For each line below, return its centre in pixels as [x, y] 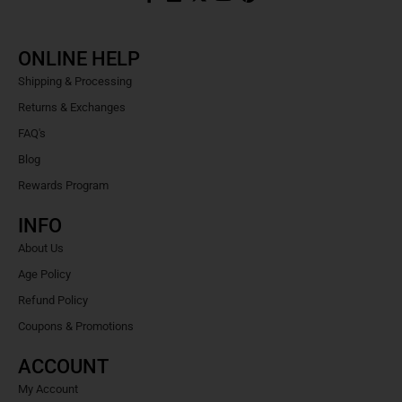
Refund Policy [53, 301]
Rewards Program [63, 186]
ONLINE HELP [79, 59]
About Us [41, 249]
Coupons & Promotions [76, 327]
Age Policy [44, 275]
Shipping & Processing [75, 82]
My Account [48, 389]
